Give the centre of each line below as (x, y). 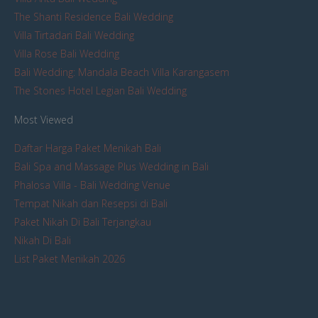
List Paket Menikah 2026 (70, 259)
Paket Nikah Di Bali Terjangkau (83, 222)
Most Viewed (44, 120)
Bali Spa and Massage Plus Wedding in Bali (111, 166)
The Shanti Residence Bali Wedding (94, 17)
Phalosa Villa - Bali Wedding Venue (92, 185)
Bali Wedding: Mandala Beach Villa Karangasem (122, 72)
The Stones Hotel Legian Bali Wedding (100, 91)
